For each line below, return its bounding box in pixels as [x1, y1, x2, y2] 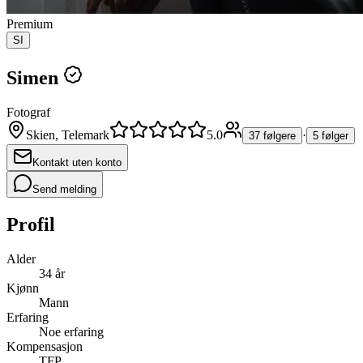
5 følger [313, 129, 348, 142]
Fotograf [6, 105, 50, 119]
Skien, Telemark [26, 127, 109, 142]
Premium [6, 17, 53, 31]
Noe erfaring [39, 324, 104, 339]
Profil [6, 213, 55, 235]
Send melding [32, 182, 96, 195]
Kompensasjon [6, 339, 83, 353]
